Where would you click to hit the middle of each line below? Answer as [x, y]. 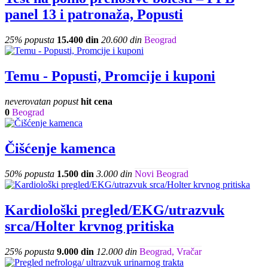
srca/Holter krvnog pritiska [89, 226]
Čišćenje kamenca [60, 149]
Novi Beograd [162, 174]
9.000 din [75, 251]
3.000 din [114, 174]
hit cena [97, 102]
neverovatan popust [42, 102]
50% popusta [30, 174]
